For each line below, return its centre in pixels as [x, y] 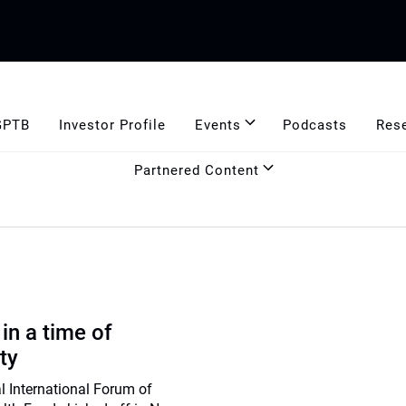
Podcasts [314, 125]
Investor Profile [112, 125]
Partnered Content [197, 170]
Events [217, 125]
